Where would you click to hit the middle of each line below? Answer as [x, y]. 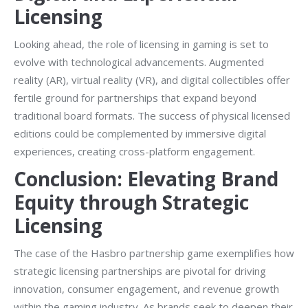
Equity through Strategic [131, 202]
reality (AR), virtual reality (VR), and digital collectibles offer [152, 80]
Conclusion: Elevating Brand [146, 179]
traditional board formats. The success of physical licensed [152, 115]
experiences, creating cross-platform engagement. [134, 151]
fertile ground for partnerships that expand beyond [135, 98]
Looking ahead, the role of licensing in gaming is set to [141, 44]
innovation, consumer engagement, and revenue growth [146, 289]
